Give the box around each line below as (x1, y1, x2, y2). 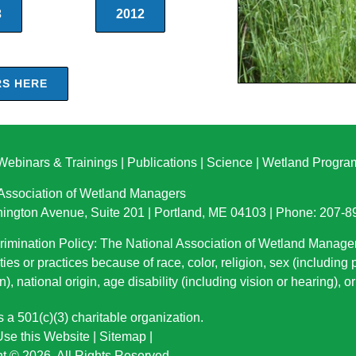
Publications (127, 156, 197, 169)
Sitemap (99, 330, 146, 343)
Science (207, 156, 253, 169)
